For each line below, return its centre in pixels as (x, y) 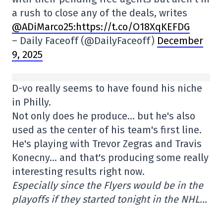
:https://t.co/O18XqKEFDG (132, 27)
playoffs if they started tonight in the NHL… (110, 199)
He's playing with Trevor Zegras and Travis (107, 144)
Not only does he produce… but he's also (104, 116)
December (180, 41)
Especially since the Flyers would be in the (108, 185)
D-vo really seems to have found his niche (107, 88)
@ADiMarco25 (43, 27)
